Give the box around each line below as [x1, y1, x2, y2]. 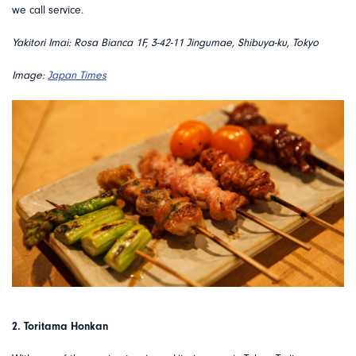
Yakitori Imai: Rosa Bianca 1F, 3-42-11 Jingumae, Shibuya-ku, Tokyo [12, 37, 319, 50]
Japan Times [48, 69, 106, 83]
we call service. [12, 4, 83, 17]
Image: [12, 69, 48, 83]
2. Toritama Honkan [12, 320, 108, 334]
